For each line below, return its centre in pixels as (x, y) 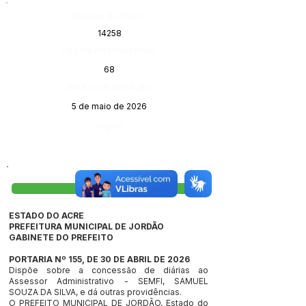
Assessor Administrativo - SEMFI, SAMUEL (109, 281)
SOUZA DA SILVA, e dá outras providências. (95, 292)
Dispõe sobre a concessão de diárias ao (109, 270)
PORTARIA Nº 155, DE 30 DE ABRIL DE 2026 (99, 259)
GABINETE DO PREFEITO (61, 237)
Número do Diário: (109, 16)
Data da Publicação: (109, 87)
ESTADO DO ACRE (46, 215)
